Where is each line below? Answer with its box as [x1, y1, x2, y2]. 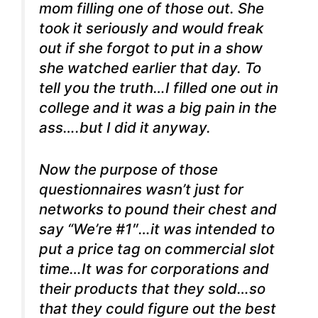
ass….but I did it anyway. [39, 119, 211, 136]
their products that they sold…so [39, 279, 265, 297]
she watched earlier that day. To [39, 59, 261, 77]
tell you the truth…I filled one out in [39, 79, 278, 97]
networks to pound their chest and [39, 199, 277, 218]
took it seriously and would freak [39, 19, 263, 37]
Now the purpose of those [39, 160, 218, 178]
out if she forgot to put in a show [39, 39, 263, 57]
